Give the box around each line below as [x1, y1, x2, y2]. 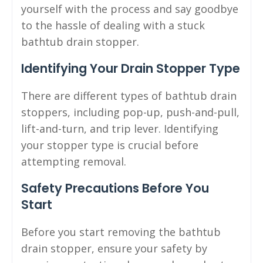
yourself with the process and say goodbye [21, 2, 238, 16]
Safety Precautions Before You [21, 180, 209, 197]
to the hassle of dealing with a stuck [21, 18, 205, 33]
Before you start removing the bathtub [21, 225, 221, 240]
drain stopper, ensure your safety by [21, 241, 207, 256]
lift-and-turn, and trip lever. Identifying [21, 122, 218, 136]
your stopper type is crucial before [21, 138, 198, 153]
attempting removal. [21, 154, 126, 169]
